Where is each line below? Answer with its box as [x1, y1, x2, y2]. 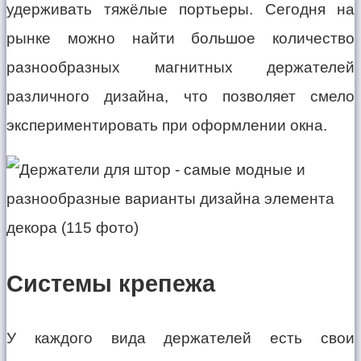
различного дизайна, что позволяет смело [6, 88, 355, 106]
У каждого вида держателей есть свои [6, 330, 355, 347]
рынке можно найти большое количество [6, 30, 355, 48]
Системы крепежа [6, 270, 215, 297]
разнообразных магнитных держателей [6, 59, 355, 77]
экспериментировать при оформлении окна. [6, 117, 327, 135]
